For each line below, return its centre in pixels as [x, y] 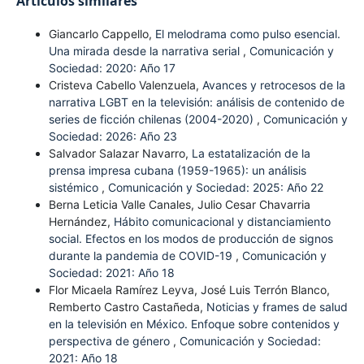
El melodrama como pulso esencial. [247, 33]
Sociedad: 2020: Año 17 [112, 67]
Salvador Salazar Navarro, [120, 153]
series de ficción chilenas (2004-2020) [152, 119]
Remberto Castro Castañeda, [127, 306]
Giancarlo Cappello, [102, 33]
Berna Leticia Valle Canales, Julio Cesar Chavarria [179, 204]
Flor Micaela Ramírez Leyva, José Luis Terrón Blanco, [189, 289]
